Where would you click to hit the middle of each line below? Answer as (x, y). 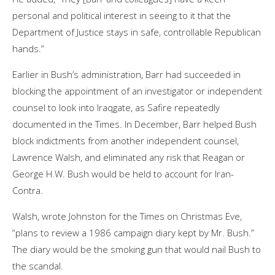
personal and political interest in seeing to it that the (122, 15)
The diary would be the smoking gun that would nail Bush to (137, 249)
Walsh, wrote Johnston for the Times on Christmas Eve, (127, 216)
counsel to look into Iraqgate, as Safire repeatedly (116, 107)
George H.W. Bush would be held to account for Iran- (123, 173)
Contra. (28, 190)
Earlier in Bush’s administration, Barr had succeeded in (126, 74)
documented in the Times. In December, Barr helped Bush (134, 124)
